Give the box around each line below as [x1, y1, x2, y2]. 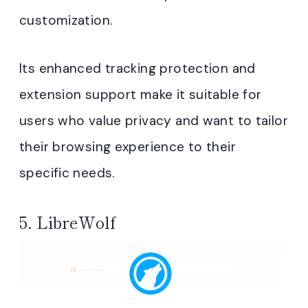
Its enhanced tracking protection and [19, 60, 256, 78]
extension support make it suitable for [19, 86, 262, 104]
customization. [19, 12, 113, 30]
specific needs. [19, 164, 115, 182]
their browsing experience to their [19, 138, 236, 156]
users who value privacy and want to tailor [19, 112, 288, 130]
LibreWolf [36, 210, 115, 234]
